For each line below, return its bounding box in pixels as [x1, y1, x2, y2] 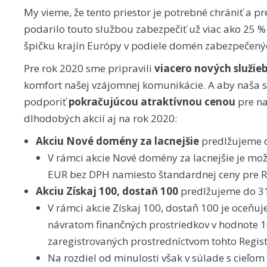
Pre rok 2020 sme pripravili [24, 61, 154, 75]
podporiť [24, 95, 69, 108]
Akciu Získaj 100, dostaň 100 [36, 184, 181, 198]
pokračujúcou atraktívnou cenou [69, 95, 235, 108]
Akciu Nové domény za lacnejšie [36, 134, 199, 148]
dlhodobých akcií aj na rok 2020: [24, 111, 177, 125]
